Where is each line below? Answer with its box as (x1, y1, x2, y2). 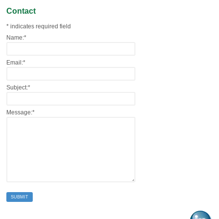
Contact (6, 7, 36, 16)
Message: (6, 109, 32, 116)
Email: (6, 59, 23, 66)
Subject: (6, 84, 28, 91)
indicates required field (10, 23, 71, 30)
